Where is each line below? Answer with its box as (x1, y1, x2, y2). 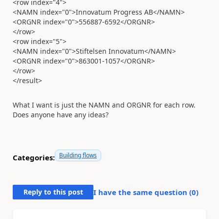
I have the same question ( (93, 187, 192, 197)
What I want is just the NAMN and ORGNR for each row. (13, 100, 196, 109)
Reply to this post (23, 187, 83, 197)
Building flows (59, 151, 97, 159)
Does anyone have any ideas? (13, 110, 109, 119)
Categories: (13, 152, 55, 162)
